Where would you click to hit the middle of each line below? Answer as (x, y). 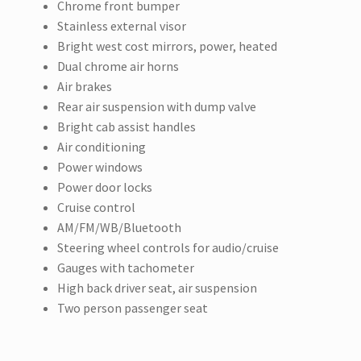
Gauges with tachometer (125, 268)
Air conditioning (101, 147)
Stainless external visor (121, 26)
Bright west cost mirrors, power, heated (167, 46)
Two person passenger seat (132, 308)
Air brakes (84, 87)
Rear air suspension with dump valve (156, 107)
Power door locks (104, 187)
